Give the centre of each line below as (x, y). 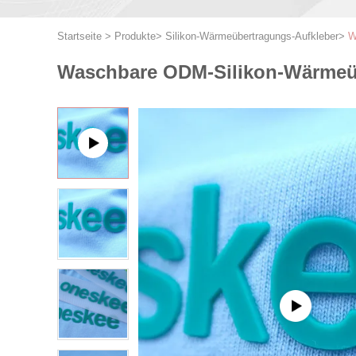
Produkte (135, 36)
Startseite (79, 36)
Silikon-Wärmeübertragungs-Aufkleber (252, 36)
